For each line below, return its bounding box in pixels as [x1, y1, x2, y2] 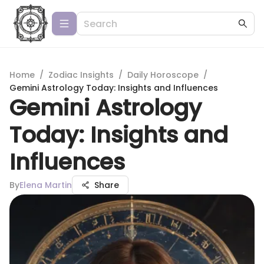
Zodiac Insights [48, 69, 114, 81]
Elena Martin [19, 179, 72, 191]
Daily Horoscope [127, 69, 199, 81]
